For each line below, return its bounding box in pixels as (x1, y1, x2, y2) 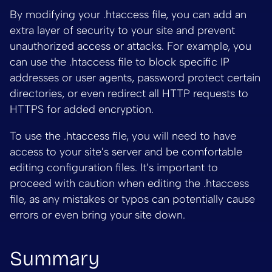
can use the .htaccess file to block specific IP (10, 55, 229, 69)
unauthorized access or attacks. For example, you (10, 39, 251, 53)
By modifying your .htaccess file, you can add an (10, 8, 246, 22)
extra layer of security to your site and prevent (10, 24, 235, 38)
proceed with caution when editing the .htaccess (10, 177, 249, 191)
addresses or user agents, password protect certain (10, 71, 260, 85)
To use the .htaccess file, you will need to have (10, 129, 236, 143)
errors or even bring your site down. (10, 208, 185, 222)
